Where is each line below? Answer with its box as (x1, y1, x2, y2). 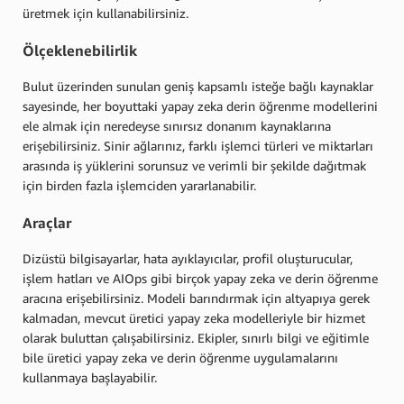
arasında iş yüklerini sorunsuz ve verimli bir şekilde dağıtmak (23, 158, 366, 174)
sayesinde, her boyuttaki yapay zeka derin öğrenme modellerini (23, 98, 378, 115)
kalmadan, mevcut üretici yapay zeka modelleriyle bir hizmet (23, 309, 365, 326)
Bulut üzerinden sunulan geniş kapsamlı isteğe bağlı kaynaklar (23, 78, 373, 95)
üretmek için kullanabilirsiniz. (23, 5, 188, 22)
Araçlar (23, 213, 71, 232)
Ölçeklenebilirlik (23, 41, 137, 60)
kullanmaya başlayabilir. (23, 369, 157, 385)
